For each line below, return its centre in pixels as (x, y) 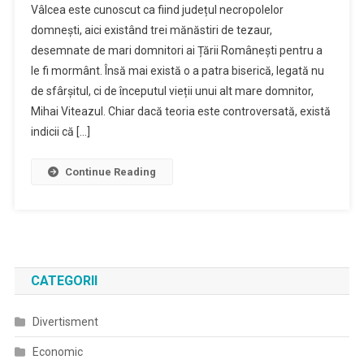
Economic (57, 352)
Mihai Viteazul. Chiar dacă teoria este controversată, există (180, 111)
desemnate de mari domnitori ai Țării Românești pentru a (176, 50)
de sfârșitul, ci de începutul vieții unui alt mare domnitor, (172, 91)
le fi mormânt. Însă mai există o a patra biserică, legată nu (177, 71)
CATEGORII (64, 281)
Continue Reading (110, 172)
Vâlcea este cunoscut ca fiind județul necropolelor (157, 10)
